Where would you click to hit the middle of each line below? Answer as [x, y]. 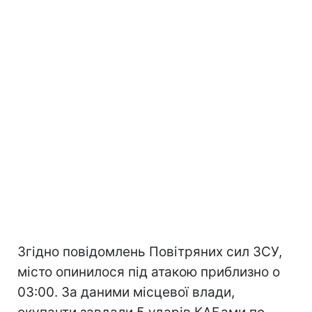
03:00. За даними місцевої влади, [126, 292]
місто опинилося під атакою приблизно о [149, 272]
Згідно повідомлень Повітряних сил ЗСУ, [150, 251]
